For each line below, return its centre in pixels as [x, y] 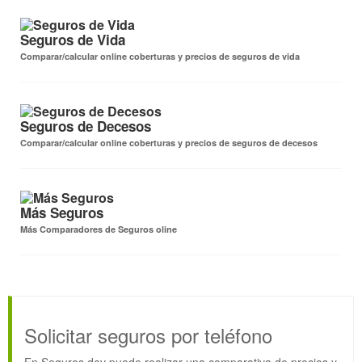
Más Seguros [62, 213]
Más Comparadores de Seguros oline [99, 229]
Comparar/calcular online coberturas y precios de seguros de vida [160, 57]
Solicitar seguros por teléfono [148, 335]
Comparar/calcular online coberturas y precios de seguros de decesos [169, 143]
